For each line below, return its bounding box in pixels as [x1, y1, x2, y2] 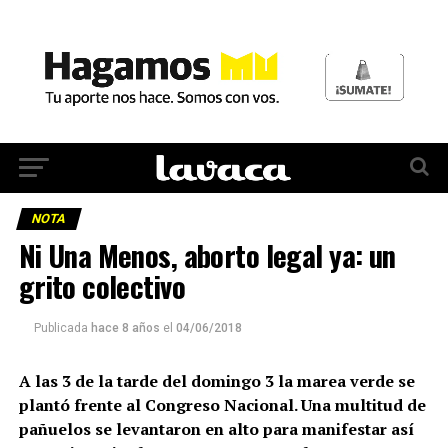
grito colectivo [18, 264, 186, 307]
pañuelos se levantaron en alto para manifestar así [18, 417, 414, 440]
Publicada [33, 320, 88, 335]
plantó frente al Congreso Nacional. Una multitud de [18, 393, 426, 416]
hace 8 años [90, 320, 160, 335]
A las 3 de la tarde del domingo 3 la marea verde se [18, 369, 415, 392]
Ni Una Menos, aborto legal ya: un [18, 233, 396, 276]
